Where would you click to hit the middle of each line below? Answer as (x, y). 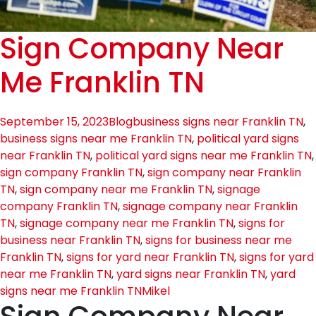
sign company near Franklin (224, 172)
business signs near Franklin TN (218, 122)
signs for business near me (219, 240)
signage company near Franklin (210, 206)
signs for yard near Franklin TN (150, 257)
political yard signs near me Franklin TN (203, 156)
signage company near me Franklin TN (127, 223)
